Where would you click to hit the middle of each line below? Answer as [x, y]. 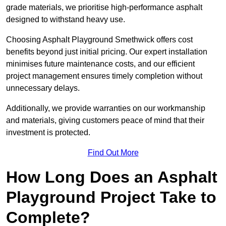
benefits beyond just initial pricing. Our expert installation [107, 52]
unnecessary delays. [43, 88]
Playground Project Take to [111, 197]
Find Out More [113, 153]
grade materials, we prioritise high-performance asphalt [104, 8]
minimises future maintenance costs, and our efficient [100, 64]
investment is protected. [48, 133]
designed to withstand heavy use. [66, 20]
